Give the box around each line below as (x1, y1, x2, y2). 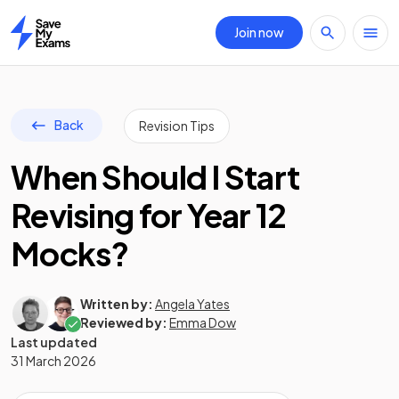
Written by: (80, 296, 153, 312)
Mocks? (11, 233, 129, 273)
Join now (234, 24, 284, 40)
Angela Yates (155, 296, 230, 312)
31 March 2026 (11, 353, 96, 369)
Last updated (11, 334, 97, 350)
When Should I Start (11, 157, 300, 197)
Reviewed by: (80, 314, 167, 330)
